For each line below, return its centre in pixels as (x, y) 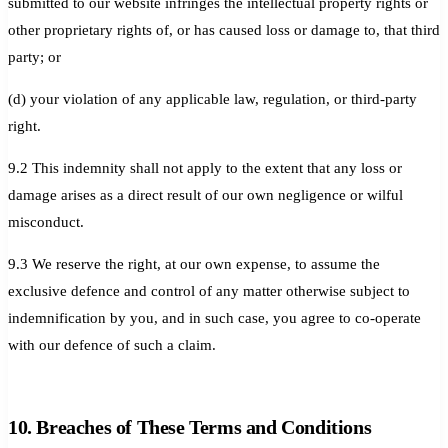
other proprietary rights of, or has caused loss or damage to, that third (224, 29)
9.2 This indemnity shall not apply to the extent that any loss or (205, 167)
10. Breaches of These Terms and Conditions (190, 426)
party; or (34, 56)
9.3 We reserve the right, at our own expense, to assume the (194, 263)
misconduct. (46, 221)
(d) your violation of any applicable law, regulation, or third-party (212, 98)
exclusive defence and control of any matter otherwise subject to (209, 290)
